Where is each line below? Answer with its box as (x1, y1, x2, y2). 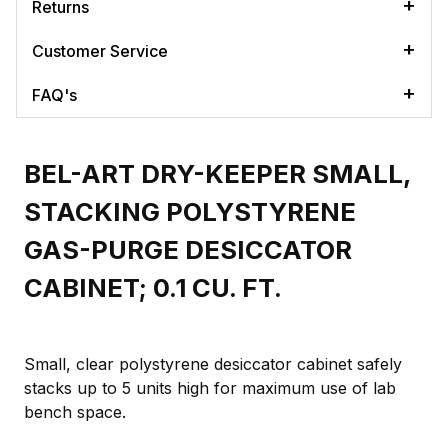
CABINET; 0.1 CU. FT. (24, 271, 282, 303)
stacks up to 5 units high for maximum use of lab (24, 377, 396, 398)
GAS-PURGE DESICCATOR (24, 233, 352, 265)
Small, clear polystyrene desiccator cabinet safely (24, 353, 402, 374)
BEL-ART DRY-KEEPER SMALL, (24, 157, 411, 189)
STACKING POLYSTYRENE (24, 195, 356, 227)
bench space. (24, 401, 126, 422)
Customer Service (32, 40, 168, 61)
